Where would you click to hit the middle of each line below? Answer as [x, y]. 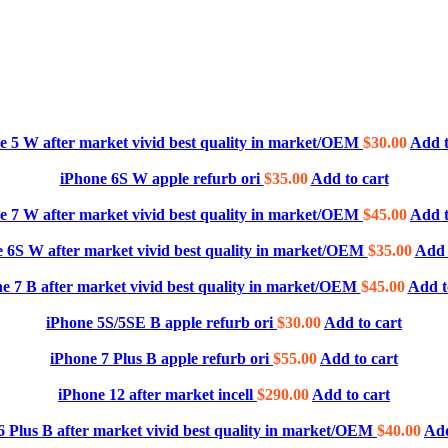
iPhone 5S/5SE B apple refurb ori [161, 323]
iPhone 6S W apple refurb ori [161, 179]
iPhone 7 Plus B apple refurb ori [161, 359]
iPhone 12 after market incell [157, 395]
